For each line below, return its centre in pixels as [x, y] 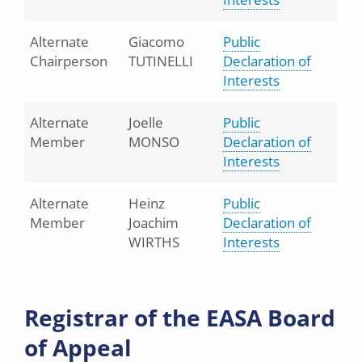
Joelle [146, 122]
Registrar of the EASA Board [180, 318]
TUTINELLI [161, 61]
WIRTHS [154, 242]
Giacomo [156, 42]
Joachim [154, 223]
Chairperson [69, 61]
